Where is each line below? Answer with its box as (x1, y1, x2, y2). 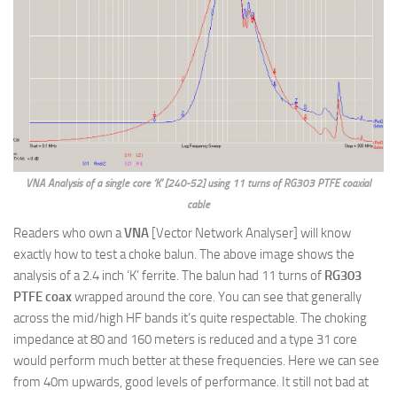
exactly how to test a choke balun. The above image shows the (13, 245, 354, 262)
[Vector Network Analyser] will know (149, 224, 351, 241)
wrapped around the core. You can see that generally (72, 288, 362, 305)
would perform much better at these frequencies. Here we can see (13, 352, 379, 369)
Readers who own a (13, 224, 124, 241)
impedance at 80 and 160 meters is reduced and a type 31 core (13, 331, 357, 347)
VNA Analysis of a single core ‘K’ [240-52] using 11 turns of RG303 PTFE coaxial (26, 176, 371, 190)
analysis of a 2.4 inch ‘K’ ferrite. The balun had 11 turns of (13, 267, 324, 284)
